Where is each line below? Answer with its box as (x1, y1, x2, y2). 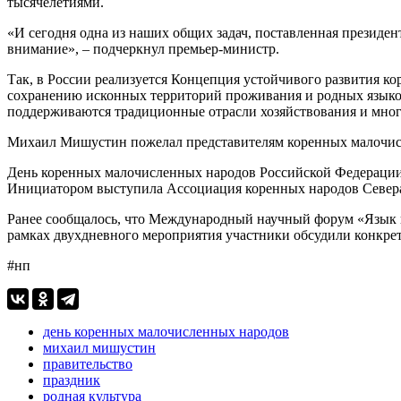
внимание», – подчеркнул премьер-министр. (7, 40, 279, 56)
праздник (43, 371, 100, 388)
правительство (43, 355, 132, 371)
